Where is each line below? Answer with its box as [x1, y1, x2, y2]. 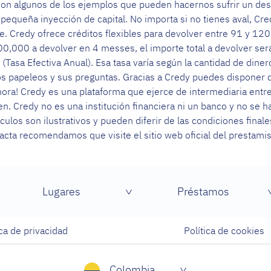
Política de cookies [184, 224, 265, 237]
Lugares [42, 184, 80, 198]
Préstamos [177, 184, 229, 198]
